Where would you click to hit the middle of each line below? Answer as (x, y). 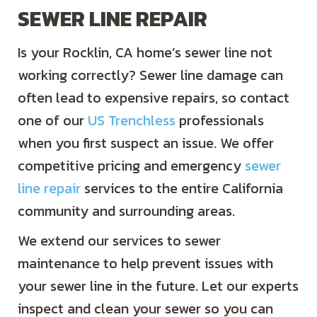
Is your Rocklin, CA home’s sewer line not (145, 53)
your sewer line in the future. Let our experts (158, 286)
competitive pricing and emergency (131, 166)
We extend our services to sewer (119, 241)
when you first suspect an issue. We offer (146, 143)
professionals (220, 121)
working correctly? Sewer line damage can (150, 75)
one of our (53, 121)
